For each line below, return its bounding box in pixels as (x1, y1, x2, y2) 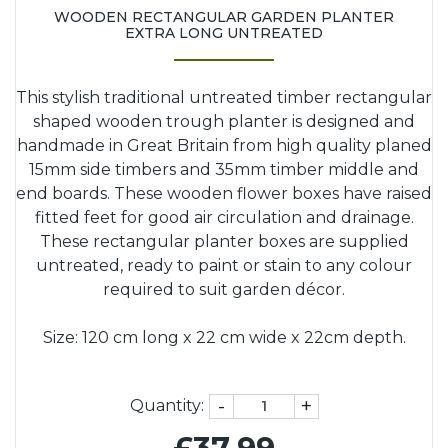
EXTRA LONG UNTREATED (125, 23, 323, 42)
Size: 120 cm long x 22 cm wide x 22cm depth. (42, 327, 406, 347)
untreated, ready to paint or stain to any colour (36, 255, 412, 275)
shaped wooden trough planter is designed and (33, 111, 415, 131)
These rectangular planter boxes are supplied (39, 231, 409, 251)
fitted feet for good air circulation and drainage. (34, 207, 414, 227)
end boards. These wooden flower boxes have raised (16, 183, 432, 203)
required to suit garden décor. (103, 279, 345, 299)
